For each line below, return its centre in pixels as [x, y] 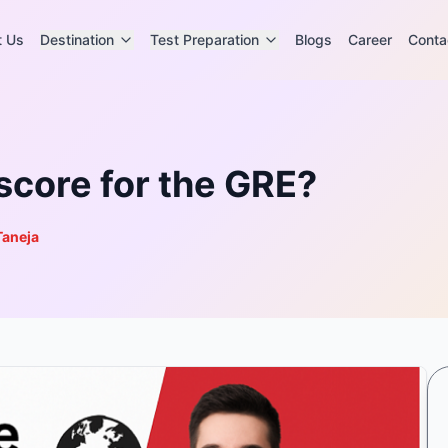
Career [369, 39]
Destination [76, 39]
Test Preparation [204, 39]
